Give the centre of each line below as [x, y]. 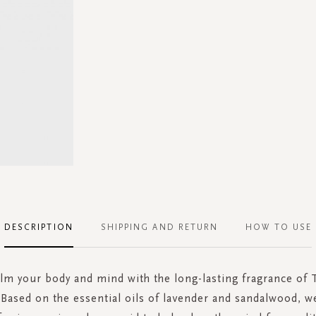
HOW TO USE [279, 227]
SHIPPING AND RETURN [159, 227]
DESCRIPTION [38, 227]
